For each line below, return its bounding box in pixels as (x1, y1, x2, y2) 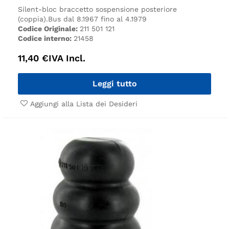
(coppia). (18, 14, 48, 23)
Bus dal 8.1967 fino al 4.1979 (48, 14, 147, 23)
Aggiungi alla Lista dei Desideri (30, 99, 138, 108)
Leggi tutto (92, 78, 137, 88)
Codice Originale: (18, 24, 80, 33)
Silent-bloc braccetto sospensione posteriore (18, 5, 177, 13)
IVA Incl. (49, 52, 85, 63)
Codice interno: (18, 34, 74, 42)
